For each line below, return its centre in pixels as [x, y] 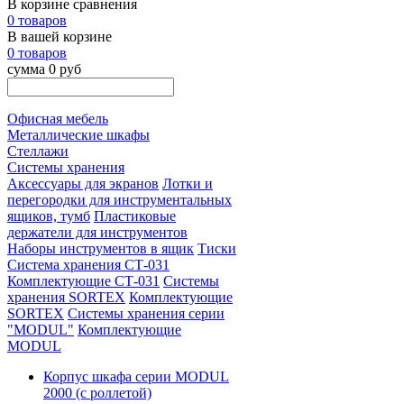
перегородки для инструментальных [119, 200]
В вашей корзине [60, 37]
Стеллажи [38, 151]
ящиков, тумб [49, 216]
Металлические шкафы [78, 135]
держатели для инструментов [97, 232]
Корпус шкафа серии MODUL [136, 376]
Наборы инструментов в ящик [101, 248]
